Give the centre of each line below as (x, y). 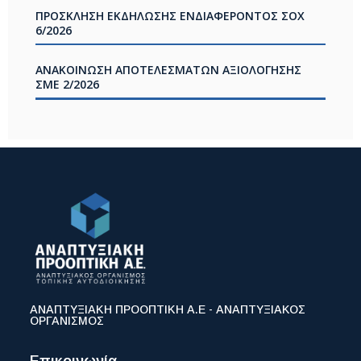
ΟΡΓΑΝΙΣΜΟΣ (67, 321)
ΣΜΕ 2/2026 (67, 85)
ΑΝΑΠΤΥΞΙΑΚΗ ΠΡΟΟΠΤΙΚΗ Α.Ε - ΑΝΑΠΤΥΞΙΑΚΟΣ (168, 310)
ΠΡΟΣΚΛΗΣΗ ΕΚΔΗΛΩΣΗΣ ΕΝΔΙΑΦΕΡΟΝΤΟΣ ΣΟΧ (170, 15)
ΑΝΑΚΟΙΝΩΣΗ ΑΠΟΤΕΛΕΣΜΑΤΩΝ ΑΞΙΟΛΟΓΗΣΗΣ (168, 70)
